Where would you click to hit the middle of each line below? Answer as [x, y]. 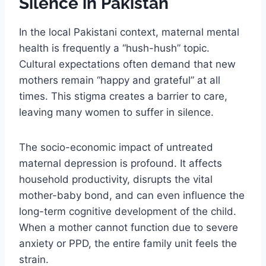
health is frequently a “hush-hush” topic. [114, 48]
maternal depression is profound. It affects [121, 164]
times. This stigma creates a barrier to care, [123, 96]
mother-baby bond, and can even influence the [132, 196]
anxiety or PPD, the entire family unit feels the [128, 244]
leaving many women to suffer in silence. [116, 113]
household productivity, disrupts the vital [116, 180]
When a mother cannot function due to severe [129, 228]
